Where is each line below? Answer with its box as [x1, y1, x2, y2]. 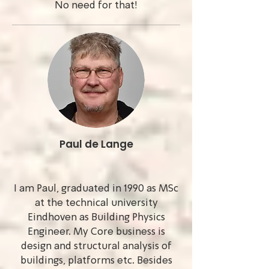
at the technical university [34, 198, 158, 208]
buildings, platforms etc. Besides [20, 256, 172, 266]
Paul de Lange [59, 137, 133, 151]
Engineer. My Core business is [27, 227, 165, 237]
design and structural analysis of [20, 241, 172, 252]
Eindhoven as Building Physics [27, 213, 165, 223]
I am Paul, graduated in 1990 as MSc [14, 184, 178, 194]
